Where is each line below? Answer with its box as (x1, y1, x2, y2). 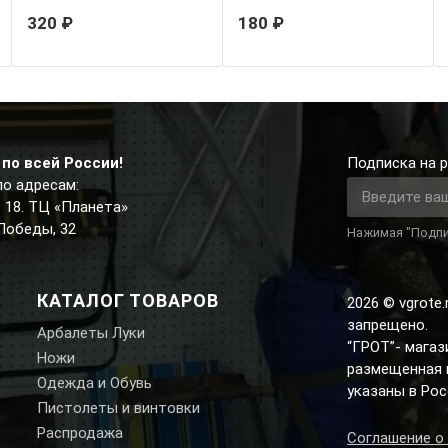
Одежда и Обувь (36, 374, 152, 393)
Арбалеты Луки (36, 324, 145, 343)
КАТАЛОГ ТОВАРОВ (36, 290, 219, 312)
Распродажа (36, 424, 123, 443)
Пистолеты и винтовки (36, 399, 200, 418)
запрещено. (347, 316, 429, 335)
